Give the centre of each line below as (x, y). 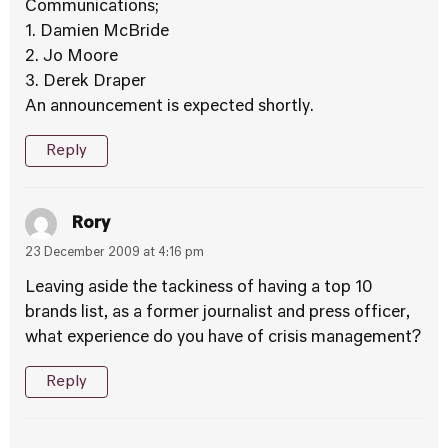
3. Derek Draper (85, 82)
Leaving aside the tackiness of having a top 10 (199, 288)
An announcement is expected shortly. (169, 107)
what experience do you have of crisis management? (223, 338)
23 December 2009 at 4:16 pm (114, 253)
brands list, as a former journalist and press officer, (217, 313)
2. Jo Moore (71, 57)
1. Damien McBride (97, 32)
